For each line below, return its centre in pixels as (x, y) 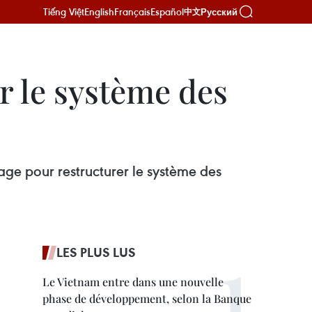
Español (167, 11)
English (99, 11)
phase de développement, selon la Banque (147, 298)
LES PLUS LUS (96, 252)
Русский (219, 12)
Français (132, 11)
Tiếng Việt (64, 11)
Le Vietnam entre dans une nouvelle (133, 282)
